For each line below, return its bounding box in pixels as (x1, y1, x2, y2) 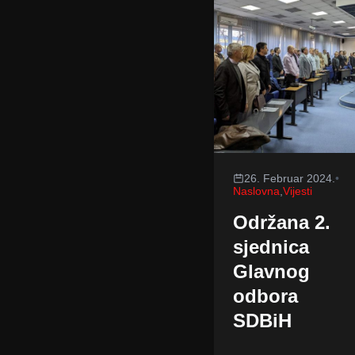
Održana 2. (232, 212, 330, 233)
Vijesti (282, 185, 312, 197)
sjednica (232, 236, 309, 258)
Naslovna (232, 185, 280, 197)
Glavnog (232, 261, 310, 282)
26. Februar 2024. (243, 172, 335, 185)
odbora (232, 285, 298, 307)
